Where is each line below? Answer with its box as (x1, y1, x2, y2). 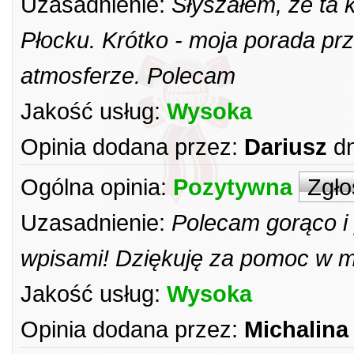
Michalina (244, 316, 348, 342)
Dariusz (244, 134, 327, 160)
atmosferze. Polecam (21, 62, 235, 88)
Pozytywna (173, 174, 292, 200)
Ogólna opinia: (21, 174, 167, 200)
